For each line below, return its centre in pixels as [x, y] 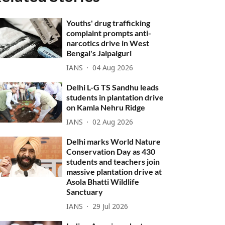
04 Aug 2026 [113, 68]
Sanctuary [85, 192]
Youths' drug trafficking [108, 23]
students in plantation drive [115, 97]
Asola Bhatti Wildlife [103, 182]
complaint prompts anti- [109, 33]
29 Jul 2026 [110, 207]
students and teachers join [113, 161]
